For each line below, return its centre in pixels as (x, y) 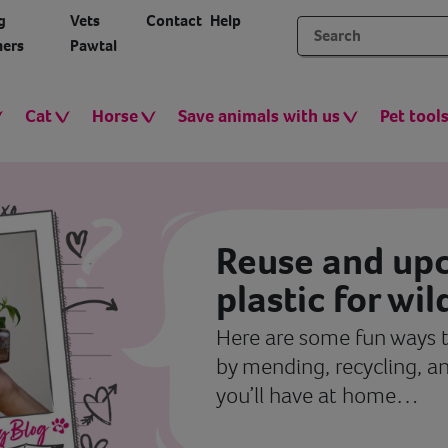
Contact (174, 20)
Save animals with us (259, 116)
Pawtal (94, 45)
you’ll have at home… (317, 395)
